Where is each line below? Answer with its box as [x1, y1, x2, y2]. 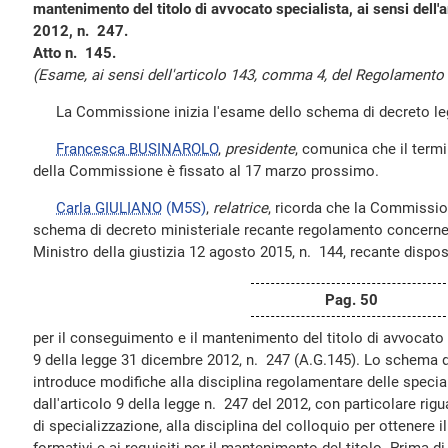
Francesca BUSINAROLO [56, 140, 218, 158]
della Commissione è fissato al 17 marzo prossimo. [33, 162, 379, 180]
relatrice [213, 199, 268, 217]
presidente [225, 140, 295, 158]
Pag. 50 [324, 291, 378, 309]
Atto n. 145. [33, 44, 116, 62]
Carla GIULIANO [56, 199, 162, 217]
